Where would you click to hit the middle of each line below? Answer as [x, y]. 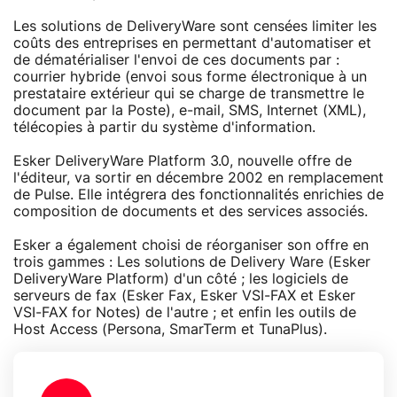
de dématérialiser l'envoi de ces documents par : [176, 60]
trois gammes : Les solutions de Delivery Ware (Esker [192, 262]
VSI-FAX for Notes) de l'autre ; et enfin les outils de [185, 312]
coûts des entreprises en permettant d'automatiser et [192, 43]
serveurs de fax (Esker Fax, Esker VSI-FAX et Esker [184, 296]
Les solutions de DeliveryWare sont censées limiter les [195, 26]
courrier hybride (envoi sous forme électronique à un [190, 77]
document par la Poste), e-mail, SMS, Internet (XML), [190, 110]
